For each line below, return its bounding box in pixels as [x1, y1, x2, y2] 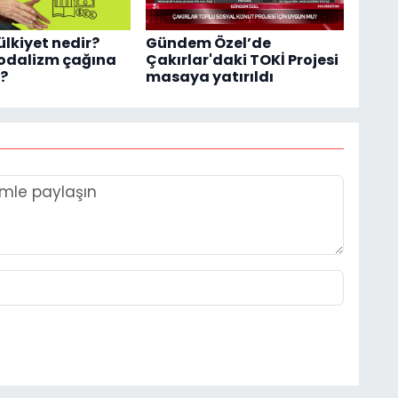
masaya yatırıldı [145, 66, 274, 87]
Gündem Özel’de [145, 32, 271, 53]
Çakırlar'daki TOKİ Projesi [145, 49, 338, 70]
